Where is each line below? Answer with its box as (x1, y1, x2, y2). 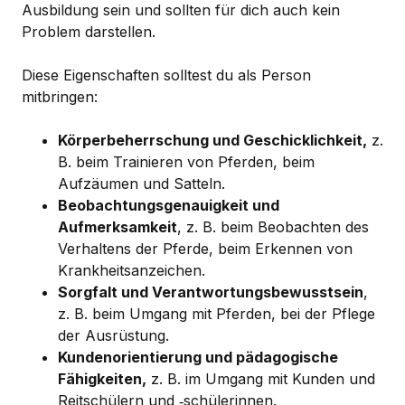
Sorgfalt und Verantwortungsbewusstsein (58, 283, 363, 302)
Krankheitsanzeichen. (58, 261, 205, 280)
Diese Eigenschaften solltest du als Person (22, 66, 311, 85)
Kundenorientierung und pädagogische (58, 348, 338, 367)
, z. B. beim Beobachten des (177, 218, 369, 237)
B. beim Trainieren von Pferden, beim (58, 153, 315, 172)
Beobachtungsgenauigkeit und (58, 196, 279, 215)
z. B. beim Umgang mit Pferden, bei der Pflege (58, 305, 375, 324)
